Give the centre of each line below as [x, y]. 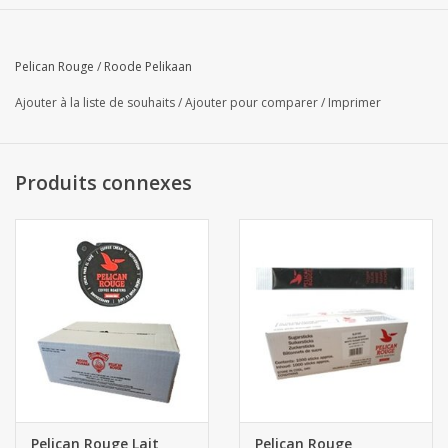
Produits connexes [103, 182]
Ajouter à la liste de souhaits [95, 103]
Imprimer [354, 103]
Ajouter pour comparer [253, 103]
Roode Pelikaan [148, 67]
